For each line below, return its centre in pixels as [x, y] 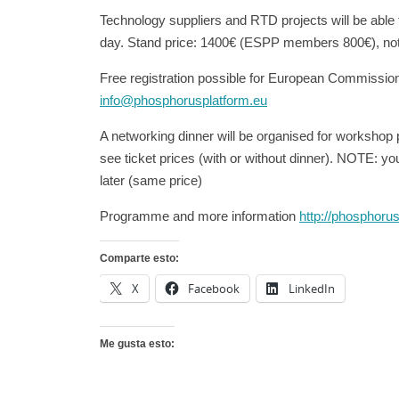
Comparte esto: [139, 258]
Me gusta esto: [137, 343]
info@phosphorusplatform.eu [183, 100]
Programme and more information [199, 216]
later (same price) [151, 180]
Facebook [214, 288]
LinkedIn [312, 288]
